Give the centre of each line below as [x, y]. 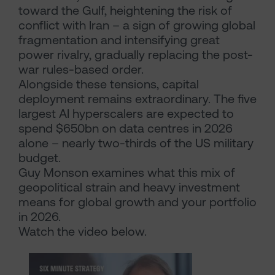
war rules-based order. [81, 69]
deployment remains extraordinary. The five [137, 99]
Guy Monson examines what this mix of [127, 172]
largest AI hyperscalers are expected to [126, 114]
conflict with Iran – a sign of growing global [137, 25]
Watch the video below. [83, 231]
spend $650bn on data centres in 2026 [126, 128]
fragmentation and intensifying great [119, 40]
